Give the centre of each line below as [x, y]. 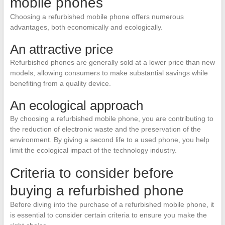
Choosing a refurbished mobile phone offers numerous [97, 16]
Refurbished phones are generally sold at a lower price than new [112, 62]
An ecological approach [76, 105]
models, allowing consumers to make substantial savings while [109, 73]
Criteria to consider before [92, 173]
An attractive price [61, 49]
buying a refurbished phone [97, 190]
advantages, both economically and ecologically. [86, 27]
